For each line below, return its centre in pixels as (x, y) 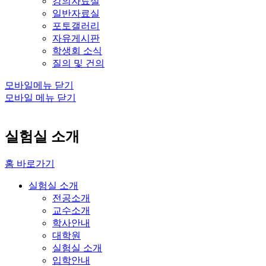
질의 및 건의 (78, 64)
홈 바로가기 (30, 164)
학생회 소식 (77, 51)
